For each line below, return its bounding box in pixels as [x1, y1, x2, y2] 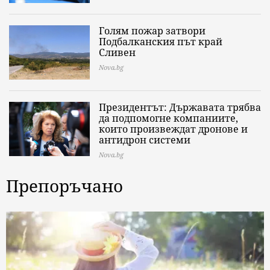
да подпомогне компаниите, [99, 111, 238, 125]
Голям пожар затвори [99, 24, 206, 37]
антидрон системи [99, 133, 190, 146]
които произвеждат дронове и [99, 122, 248, 136]
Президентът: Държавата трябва [99, 101, 261, 114]
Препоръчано [6, 174, 123, 197]
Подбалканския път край [99, 35, 222, 48]
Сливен [99, 46, 136, 59]
